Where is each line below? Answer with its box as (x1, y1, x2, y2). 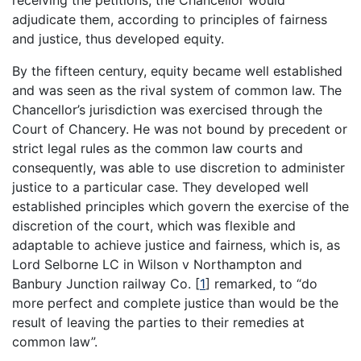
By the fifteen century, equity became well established (12, 63, 342, 80)
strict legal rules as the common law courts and (12, 140, 303, 157)
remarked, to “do (210, 276, 317, 293)
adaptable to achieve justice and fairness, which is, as (12, 237, 340, 254)
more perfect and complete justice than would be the (12, 295, 338, 312)
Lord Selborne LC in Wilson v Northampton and (12, 256, 302, 273)
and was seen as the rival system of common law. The (12, 82, 342, 99)
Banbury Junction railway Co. (12, 276, 195, 293)
